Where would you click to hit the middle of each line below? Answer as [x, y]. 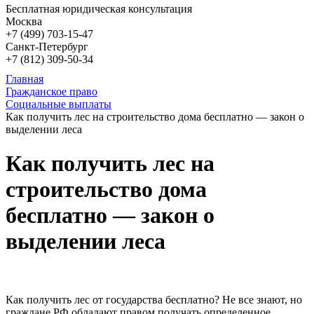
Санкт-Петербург [47, 47]
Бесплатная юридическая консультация [99, 9]
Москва [24, 21]
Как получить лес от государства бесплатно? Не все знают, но [154, 299]
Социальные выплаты [59, 104]
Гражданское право [52, 91]
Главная [25, 79]
